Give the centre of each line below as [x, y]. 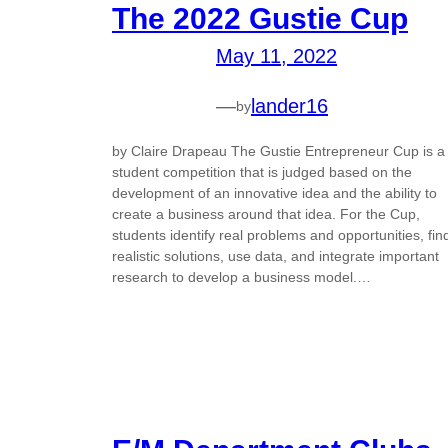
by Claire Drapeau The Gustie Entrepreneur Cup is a [278, 151]
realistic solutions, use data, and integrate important [275, 256]
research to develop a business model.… [241, 277]
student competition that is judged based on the [262, 172]
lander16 [289, 106]
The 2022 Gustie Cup [260, 19]
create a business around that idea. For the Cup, [266, 214]
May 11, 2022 [276, 56]
